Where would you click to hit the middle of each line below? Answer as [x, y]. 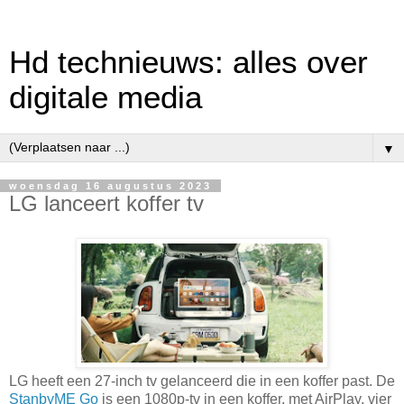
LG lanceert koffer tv [106, 203]
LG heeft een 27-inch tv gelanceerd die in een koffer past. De [202, 381]
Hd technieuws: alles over [188, 62]
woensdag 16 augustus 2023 [110, 186]
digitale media [106, 97]
